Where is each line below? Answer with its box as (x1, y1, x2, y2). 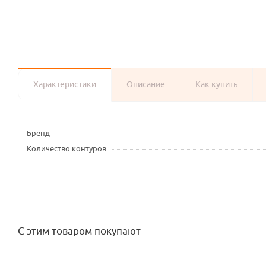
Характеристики (33, 80, 96, 90)
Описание (126, 80, 165, 90)
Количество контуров (27, 144, 106, 154)
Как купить (195, 80, 237, 90)
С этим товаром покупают (18, 225, 141, 237)
